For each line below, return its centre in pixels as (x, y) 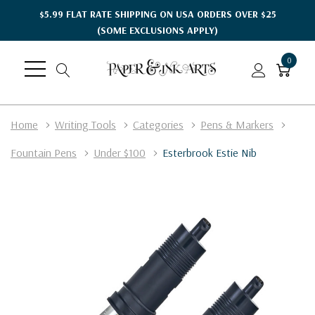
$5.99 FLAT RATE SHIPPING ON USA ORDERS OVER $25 (157, 14)
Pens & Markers (237, 124)
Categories (158, 124)
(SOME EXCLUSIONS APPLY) (157, 30)
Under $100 (120, 152)
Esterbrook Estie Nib (210, 152)
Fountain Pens (44, 152)
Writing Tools (85, 124)
